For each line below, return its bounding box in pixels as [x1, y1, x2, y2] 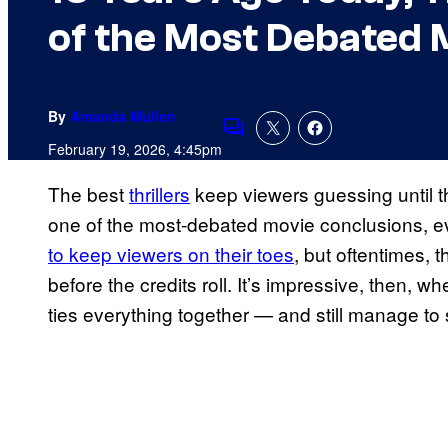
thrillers [129, 180, 190, 208]
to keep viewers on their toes [48, 240, 294, 268]
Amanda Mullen [70, 106, 176, 127]
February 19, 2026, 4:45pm [48, 139, 222, 160]
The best [48, 180, 129, 208]
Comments [221, 127, 315, 155]
